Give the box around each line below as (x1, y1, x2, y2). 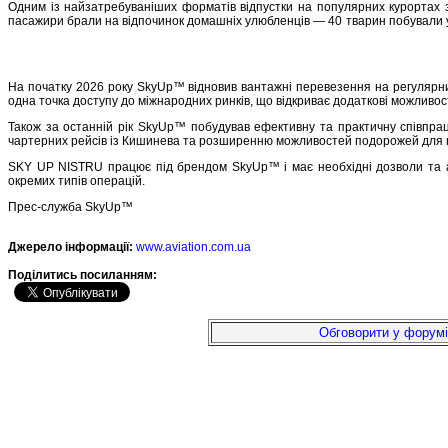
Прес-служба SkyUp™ (8, 199, 133, 214)
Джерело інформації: (8, 239, 133, 254)
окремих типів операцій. (8, 173, 145, 188)
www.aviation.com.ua (136, 239, 251, 254)
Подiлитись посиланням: (8, 268, 160, 282)
